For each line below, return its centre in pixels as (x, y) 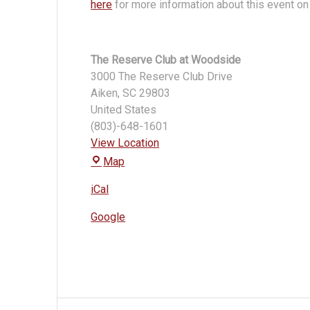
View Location (125, 143)
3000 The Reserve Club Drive (162, 77)
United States (124, 110)
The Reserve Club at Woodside (166, 60)
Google (108, 217)
